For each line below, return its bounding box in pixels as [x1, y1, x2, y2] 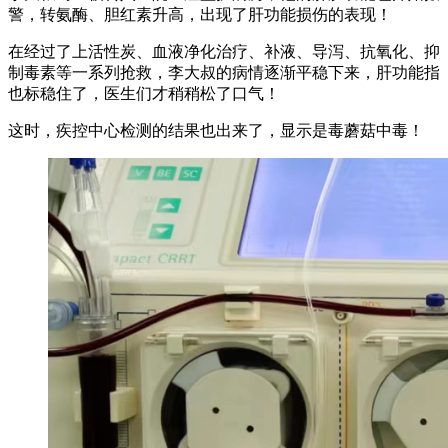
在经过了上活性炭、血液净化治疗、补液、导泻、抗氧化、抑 [8, 43, 440, 61]
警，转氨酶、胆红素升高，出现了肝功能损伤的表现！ [8, 6, 392, 24]
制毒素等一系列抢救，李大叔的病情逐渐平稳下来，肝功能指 [8, 64, 440, 82]
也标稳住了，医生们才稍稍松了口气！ [8, 85, 280, 103]
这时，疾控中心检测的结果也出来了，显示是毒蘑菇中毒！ [8, 122, 424, 140]
